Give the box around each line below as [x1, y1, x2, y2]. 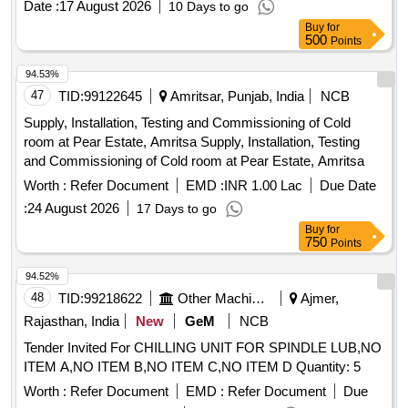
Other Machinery [251, 291, 265, 307]
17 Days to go [137, 201, 217, 217]
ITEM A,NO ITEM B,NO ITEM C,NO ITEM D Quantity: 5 [296, 359, 361, 375]
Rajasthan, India [24, 313, 119, 330]
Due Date [320, 178, 376, 194]
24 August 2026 [27, 200, 119, 217]
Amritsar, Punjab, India [168, 88, 304, 105]
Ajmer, [298, 291, 339, 307]
